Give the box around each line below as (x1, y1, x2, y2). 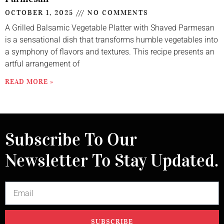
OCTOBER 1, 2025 (5, 8, 76, 17)
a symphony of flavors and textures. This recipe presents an (5, 47, 214, 57)
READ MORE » (5, 77, 53, 86)
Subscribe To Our (5, 129, 137, 151)
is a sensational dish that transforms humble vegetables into (5, 35, 218, 45)
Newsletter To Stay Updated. (5, 150, 218, 172)
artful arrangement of (5, 59, 79, 69)
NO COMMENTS (85, 8, 148, 17)
